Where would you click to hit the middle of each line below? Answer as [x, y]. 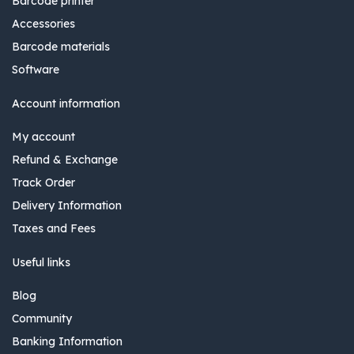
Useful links [41, 263]
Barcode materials [61, 47]
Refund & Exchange [65, 160]
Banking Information [67, 342]
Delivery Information [67, 206]
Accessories [43, 24]
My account [43, 137]
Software [36, 70]
